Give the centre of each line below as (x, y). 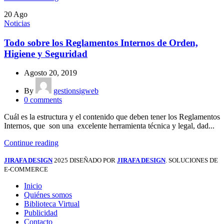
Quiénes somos (48, 195)
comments (46, 100)
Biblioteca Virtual (52, 204)
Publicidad (41, 213)
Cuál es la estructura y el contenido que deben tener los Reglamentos (112, 117)
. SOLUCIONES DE (192, 160)
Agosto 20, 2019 (50, 73)
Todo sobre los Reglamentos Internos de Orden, (101, 42)
